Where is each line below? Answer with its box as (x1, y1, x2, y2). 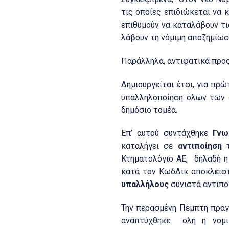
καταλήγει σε (121, 141, 178, 151)
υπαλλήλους (121, 179, 169, 190)
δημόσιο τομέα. (121, 105, 177, 115)
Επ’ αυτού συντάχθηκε (121, 128, 213, 139)
